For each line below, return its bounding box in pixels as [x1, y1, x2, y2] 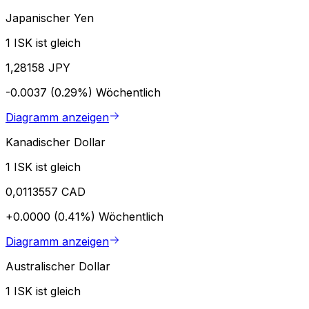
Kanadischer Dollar [6, 134, 106, 149]
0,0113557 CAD [6, 184, 86, 199]
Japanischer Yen [6, 10, 94, 25]
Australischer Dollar [6, 259, 110, 273]
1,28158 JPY [6, 60, 70, 74]
